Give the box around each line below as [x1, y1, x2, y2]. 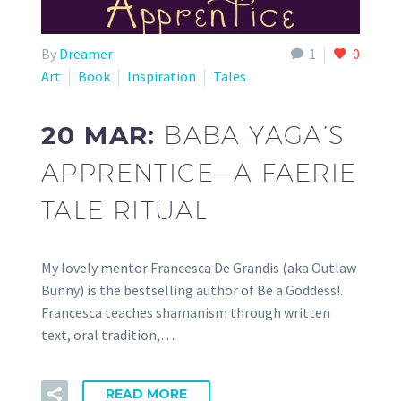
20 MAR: [41, 119, 165, 150]
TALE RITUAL [41, 194, 209, 225]
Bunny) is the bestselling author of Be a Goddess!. [41, 281, 343, 300]
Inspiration [127, 67, 196, 86]
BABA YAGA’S [164, 119, 346, 149]
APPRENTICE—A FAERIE [41, 157, 357, 187]
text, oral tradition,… [41, 326, 175, 345]
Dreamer [59, 45, 113, 64]
